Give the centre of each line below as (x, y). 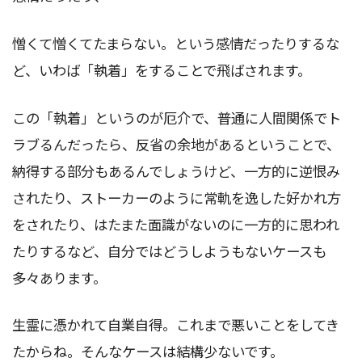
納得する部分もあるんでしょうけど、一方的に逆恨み (176, 170)
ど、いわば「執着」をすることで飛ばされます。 (162, 69)
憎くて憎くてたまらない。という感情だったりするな (176, 43)
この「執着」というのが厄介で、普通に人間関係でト (177, 117)
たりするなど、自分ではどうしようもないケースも (169, 250)
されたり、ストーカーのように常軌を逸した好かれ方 (177, 197)
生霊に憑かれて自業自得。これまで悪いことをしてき (176, 325)
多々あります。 (59, 277)
